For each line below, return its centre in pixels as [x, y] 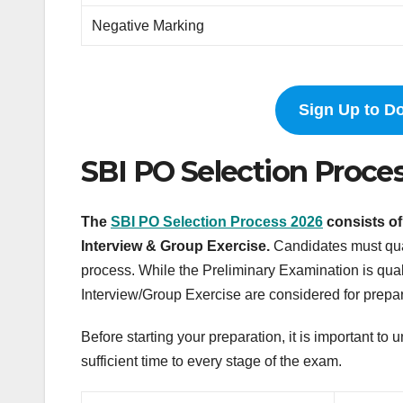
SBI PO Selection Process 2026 [217, 222]
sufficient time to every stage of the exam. [211, 362]
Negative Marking [148, 26]
